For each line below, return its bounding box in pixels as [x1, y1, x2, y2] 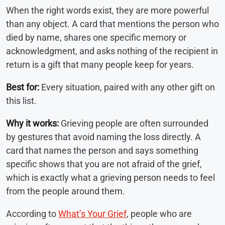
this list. [6, 95, 37, 106]
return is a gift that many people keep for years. [6, 59, 194, 70]
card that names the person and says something [6, 145, 198, 156]
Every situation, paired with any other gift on [39, 81, 215, 92]
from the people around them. [6, 185, 125, 196]
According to [6, 208, 58, 219]
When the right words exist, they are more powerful [6, 5, 209, 16]
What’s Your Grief [58, 208, 127, 219]
